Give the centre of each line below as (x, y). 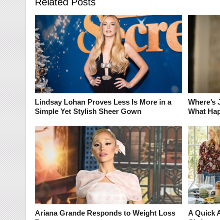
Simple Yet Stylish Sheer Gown (88, 111)
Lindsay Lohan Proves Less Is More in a (103, 102)
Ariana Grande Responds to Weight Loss (105, 213)
